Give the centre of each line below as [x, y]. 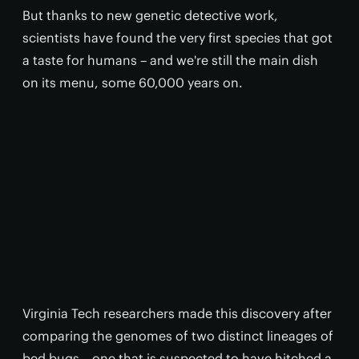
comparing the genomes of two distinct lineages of [178, 336]
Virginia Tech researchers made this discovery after [177, 313]
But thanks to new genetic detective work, [150, 15]
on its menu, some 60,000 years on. [133, 83]
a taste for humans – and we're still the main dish [170, 60]
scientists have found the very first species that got [177, 38]
